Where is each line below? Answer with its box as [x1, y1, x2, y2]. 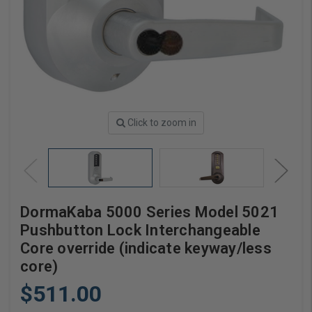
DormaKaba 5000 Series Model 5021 [20, 203, 279, 221]
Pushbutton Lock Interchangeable [20, 221, 260, 240]
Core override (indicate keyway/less [20, 240, 272, 258]
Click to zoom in [127, 117, 196, 129]
